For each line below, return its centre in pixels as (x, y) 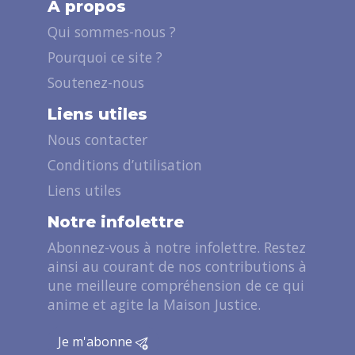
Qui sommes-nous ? (112, 31)
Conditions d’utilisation (125, 164)
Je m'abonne (97, 341)
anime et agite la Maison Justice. (154, 304)
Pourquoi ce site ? (105, 57)
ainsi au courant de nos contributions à (177, 266)
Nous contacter (97, 139)
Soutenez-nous (96, 82)
